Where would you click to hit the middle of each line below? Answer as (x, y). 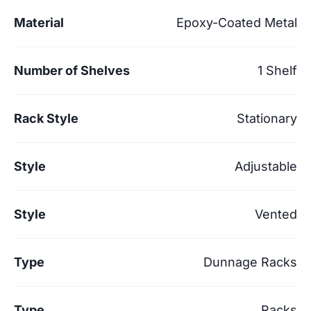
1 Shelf (277, 70)
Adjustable (266, 166)
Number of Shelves (72, 70)
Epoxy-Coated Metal (237, 22)
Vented (276, 214)
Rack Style (46, 118)
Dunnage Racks (250, 262)
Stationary (267, 118)
